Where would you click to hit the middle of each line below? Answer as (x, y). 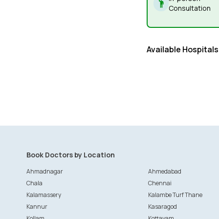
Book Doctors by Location (70, 155)
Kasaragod (162, 207)
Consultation (190, 8)
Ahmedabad (164, 171)
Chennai (160, 183)
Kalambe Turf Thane (175, 195)
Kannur (37, 207)
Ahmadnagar (44, 171)
